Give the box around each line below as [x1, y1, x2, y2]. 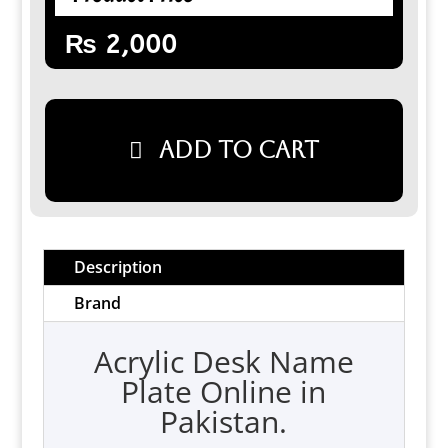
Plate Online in [121, 371, 327, 412]
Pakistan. [160, 401, 288, 442]
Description [73, 256, 162, 278]
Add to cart [158, 137, 319, 163]
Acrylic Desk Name [93, 341, 354, 382]
